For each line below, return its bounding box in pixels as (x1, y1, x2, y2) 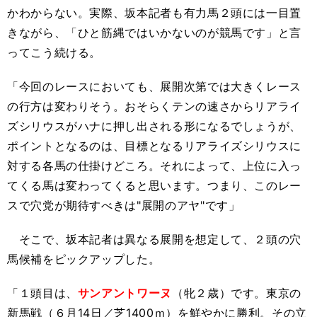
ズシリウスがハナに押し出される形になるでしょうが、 (7, 119, 301, 133)
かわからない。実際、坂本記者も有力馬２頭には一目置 (7, 6, 301, 20)
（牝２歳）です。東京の (171, 286, 302, 300)
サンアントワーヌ (77, 286, 172, 300)
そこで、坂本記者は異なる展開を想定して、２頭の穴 (7, 232, 301, 246)
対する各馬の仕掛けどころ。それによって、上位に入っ (7, 158, 301, 173)
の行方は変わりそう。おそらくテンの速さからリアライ (7, 99, 301, 113)
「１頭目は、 (7, 286, 78, 300)
